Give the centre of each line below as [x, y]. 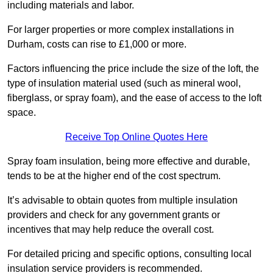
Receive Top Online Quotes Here [136, 137]
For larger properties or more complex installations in [121, 30]
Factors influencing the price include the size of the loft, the [133, 69]
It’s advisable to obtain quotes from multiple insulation [122, 200]
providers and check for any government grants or [114, 215]
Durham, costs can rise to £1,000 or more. [97, 44]
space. [22, 113]
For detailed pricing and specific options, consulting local [129, 254]
